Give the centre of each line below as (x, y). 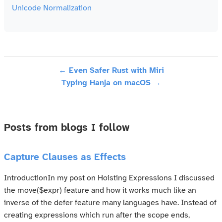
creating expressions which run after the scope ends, (97, 215)
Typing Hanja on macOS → (111, 83)
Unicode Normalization (52, 8)
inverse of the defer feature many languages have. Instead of (110, 203)
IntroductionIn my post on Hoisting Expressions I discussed (109, 178)
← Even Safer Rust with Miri (111, 71)
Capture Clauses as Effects (65, 158)
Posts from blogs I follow (67, 128)
